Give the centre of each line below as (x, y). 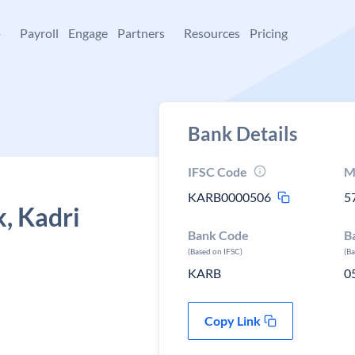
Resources (212, 33)
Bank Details (242, 134)
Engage (88, 33)
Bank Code (218, 235)
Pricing (269, 33)
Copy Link (233, 321)
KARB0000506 (229, 197)
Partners (141, 33)
